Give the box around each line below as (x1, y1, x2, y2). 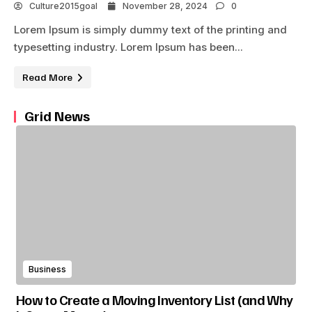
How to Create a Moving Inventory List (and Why (16, 290, 293, 309)
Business (29, 263, 66, 274)
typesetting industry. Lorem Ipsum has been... (14, 40, 243, 54)
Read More (22, 70, 75, 83)
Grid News (24, 106, 90, 125)
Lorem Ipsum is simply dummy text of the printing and (14, 22, 287, 36)
